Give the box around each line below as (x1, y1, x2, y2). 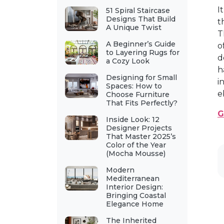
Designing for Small (105, 73, 177, 82)
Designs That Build (105, 14, 175, 23)
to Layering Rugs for (105, 48, 179, 57)
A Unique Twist (105, 23, 161, 32)
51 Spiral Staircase (105, 6, 170, 15)
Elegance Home (105, 199, 163, 208)
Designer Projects (105, 123, 172, 132)
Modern (105, 165, 134, 174)
